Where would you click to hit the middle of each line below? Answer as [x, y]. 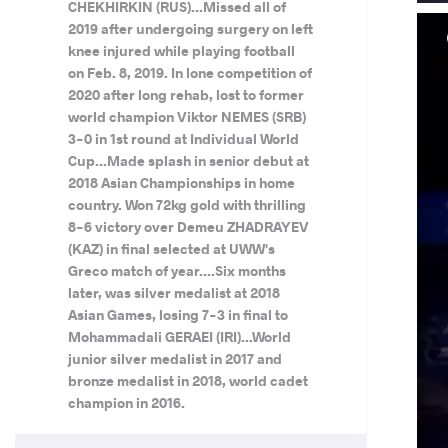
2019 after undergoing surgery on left [190, 28]
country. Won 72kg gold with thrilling [186, 204]
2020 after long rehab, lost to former [185, 94]
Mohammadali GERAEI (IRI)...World [179, 336]
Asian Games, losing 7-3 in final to [177, 314]
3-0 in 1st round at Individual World [183, 138]
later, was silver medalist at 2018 [173, 292]
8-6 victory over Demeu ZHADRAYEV [188, 226]
